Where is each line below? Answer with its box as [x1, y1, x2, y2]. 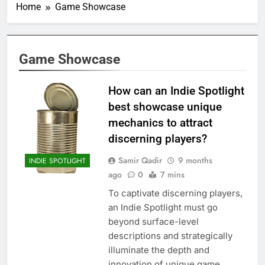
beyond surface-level [108, 215, 199, 227]
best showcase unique [108, 99, 222, 114]
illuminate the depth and [108, 244, 209, 256]
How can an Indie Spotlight [108, 83, 244, 98]
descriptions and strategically [108, 230, 232, 241]
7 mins [160, 168, 185, 180]
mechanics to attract [108, 115, 212, 130]
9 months [177, 154, 212, 166]
